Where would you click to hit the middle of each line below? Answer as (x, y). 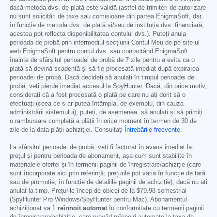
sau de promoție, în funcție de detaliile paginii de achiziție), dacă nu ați (108, 182)
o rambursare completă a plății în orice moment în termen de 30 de (103, 121)
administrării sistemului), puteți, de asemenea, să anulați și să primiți (106, 113)
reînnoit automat (82, 209)
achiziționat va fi (34, 209)
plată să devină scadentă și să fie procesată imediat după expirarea (104, 69)
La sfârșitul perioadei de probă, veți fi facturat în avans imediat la (101, 147)
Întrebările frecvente (152, 130)
